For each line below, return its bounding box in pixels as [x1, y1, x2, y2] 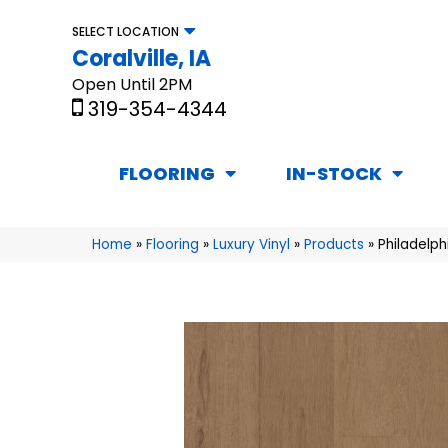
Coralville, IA [72, 42, 211, 74]
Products [304, 235, 364, 255]
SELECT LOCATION [72, 22, 179, 40]
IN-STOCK [286, 161, 382, 187]
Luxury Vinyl [213, 235, 290, 255]
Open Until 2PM [72, 72, 192, 96]
